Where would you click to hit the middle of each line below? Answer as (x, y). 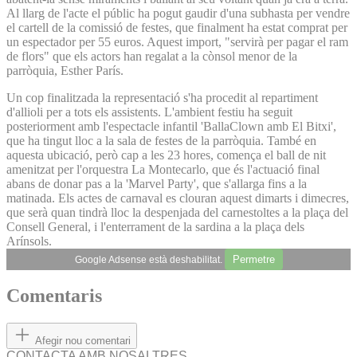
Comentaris (54, 296)
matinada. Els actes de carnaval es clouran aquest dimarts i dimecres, (178, 198)
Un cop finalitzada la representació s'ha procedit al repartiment (162, 97)
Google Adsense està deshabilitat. (149, 259)
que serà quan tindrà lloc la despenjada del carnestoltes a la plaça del (177, 212)
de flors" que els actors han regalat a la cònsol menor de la (152, 56)
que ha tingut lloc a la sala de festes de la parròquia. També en (161, 140)
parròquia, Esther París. (67, 70)
